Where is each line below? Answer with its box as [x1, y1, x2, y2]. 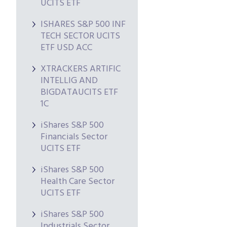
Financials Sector [41, 130, 107, 144]
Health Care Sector [41, 174, 115, 189]
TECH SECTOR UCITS [41, 29, 120, 44]
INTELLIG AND [41, 73, 98, 88]
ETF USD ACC [41, 41, 92, 55]
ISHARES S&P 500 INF [41, 17, 126, 32]
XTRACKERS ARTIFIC [41, 62, 121, 77]
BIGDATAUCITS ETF [41, 85, 118, 100]
